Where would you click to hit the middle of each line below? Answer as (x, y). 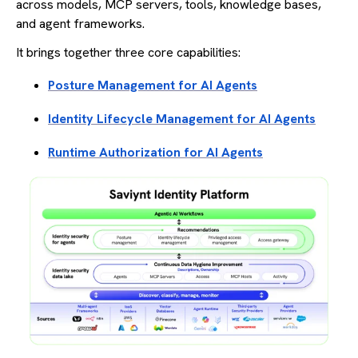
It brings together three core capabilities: (128, 52)
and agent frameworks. (80, 23)
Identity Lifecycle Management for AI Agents (182, 118)
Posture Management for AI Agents (153, 85)
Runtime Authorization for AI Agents (155, 152)
